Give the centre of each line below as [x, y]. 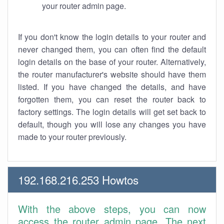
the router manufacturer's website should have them [112, 74]
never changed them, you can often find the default [112, 49]
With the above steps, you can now [112, 209]
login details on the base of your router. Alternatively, [112, 62]
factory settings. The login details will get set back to [112, 112]
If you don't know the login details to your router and [112, 37]
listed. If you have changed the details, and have [112, 87]
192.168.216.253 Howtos [78, 179]
